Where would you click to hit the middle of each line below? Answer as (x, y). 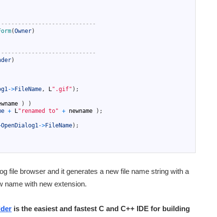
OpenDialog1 (20, 126)
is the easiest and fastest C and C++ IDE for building (101, 209)
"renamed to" (38, 111)
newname (81, 111)
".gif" (62, 89)
